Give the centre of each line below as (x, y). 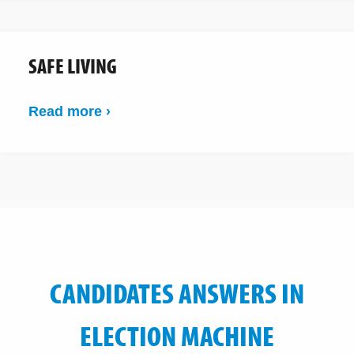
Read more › (70, 111)
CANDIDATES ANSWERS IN (177, 292)
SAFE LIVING (73, 66)
